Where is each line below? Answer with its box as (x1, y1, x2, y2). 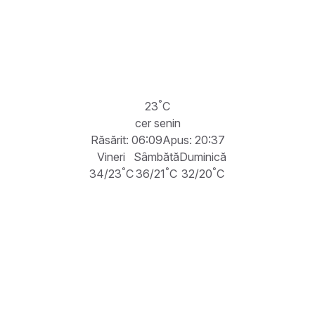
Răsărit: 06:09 (90, 132, 162, 147)
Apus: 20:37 (162, 132, 225, 147)
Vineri (97, 149, 125, 164)
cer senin (134, 115, 181, 130)
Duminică (179, 149, 226, 164)
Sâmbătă (133, 149, 179, 164)
